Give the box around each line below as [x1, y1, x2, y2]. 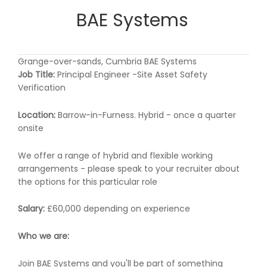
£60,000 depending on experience [45, 203, 190, 215]
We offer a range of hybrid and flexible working [18, 149, 213, 162]
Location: [18, 108, 55, 121]
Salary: [18, 203, 45, 215]
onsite [18, 122, 44, 134]
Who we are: [18, 230, 69, 243]
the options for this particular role [18, 175, 157, 188]
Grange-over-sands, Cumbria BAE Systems [18, 55, 197, 67]
